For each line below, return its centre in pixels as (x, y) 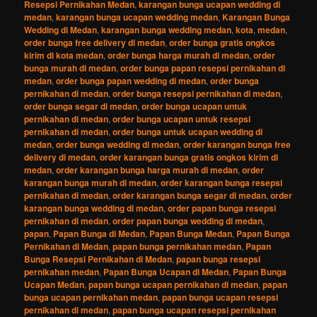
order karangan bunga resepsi (222, 183)
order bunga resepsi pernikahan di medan (197, 94)
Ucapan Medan (54, 285)
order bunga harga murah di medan (179, 56)
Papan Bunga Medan (191, 234)
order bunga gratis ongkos (223, 43)
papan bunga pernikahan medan (177, 247)
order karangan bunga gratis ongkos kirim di (189, 157)
